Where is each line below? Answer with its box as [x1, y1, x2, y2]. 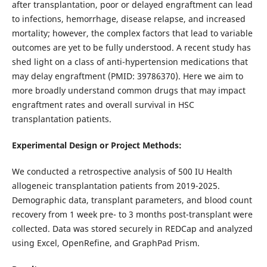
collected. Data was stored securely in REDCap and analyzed [11, 223, 253, 235]
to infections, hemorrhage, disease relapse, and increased [11, 13, 246, 25]
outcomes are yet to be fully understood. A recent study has [11, 42, 251, 54]
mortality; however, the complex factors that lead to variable [11, 27, 253, 39]
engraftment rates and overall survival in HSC [11, 99, 194, 111]
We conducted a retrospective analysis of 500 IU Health [11, 166, 232, 178]
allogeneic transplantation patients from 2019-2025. [11, 180, 220, 192]
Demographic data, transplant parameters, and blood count [11, 194, 252, 206]
